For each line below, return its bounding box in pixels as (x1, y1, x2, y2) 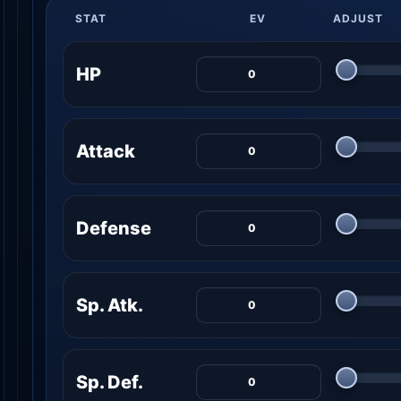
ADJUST (333, 11, 383, 25)
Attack (76, 140, 135, 162)
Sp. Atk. (76, 294, 143, 316)
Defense (76, 217, 151, 239)
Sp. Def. (76, 371, 143, 393)
